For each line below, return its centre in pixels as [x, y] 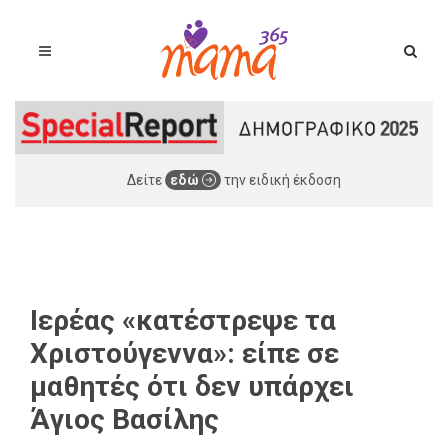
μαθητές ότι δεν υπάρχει [192, 386]
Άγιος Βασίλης [124, 419]
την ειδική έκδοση [281, 179]
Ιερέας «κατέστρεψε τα [183, 320]
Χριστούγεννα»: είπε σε [184, 353]
